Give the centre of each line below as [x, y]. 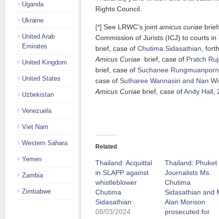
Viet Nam [35, 127]
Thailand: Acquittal [124, 163]
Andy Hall [198, 91]
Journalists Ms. [188, 173]
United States [41, 78]
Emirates [35, 46]
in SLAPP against [122, 173]
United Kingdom [44, 62]
